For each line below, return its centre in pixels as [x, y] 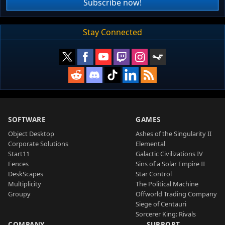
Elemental [150, 143]
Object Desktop [31, 133]
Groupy [19, 194]
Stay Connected [113, 32]
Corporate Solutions [38, 143]
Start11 [19, 153]
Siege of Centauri [161, 204]
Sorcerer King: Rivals [166, 214]
